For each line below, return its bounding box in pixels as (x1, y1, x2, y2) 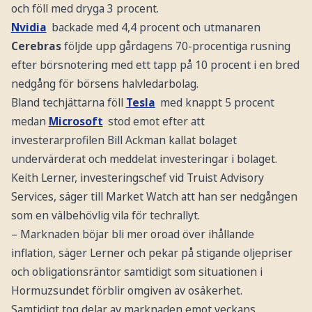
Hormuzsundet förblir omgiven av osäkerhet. (10, 283, 242, 299)
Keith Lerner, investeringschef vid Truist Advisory (10, 170, 264, 186)
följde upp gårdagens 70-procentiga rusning (63, 38, 290, 54)
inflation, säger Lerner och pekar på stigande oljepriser (10, 245, 292, 261)
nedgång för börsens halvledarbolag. (10, 76, 198, 92)
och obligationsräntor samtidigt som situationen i (10, 264, 263, 280)
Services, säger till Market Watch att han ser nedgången (10, 189, 297, 205)
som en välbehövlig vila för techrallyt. (10, 208, 200, 224)
